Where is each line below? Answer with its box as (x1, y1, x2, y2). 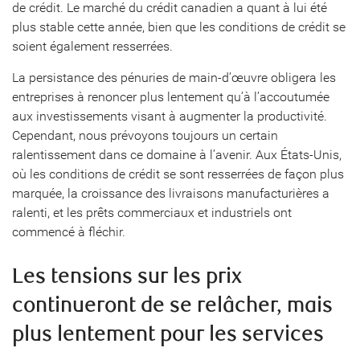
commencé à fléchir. (12, 224, 125, 239)
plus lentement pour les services (12, 321, 324, 347)
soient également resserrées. (12, 39, 173, 54)
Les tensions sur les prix (12, 264, 242, 289)
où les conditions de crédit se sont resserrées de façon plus (12, 166, 344, 182)
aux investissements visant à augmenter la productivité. (12, 108, 327, 124)
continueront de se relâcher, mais (12, 292, 333, 318)
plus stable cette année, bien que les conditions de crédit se (12, 19, 346, 35)
